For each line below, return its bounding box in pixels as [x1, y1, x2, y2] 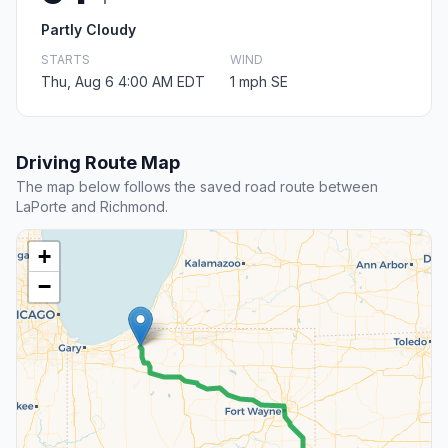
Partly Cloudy [41, 21, 136, 39]
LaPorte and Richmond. [16, 198, 168, 216]
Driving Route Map [16, 152, 180, 174]
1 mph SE [230, 73, 288, 91]
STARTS [41, 52, 90, 68]
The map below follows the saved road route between [16, 178, 378, 196]
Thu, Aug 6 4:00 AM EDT [41, 73, 205, 91]
